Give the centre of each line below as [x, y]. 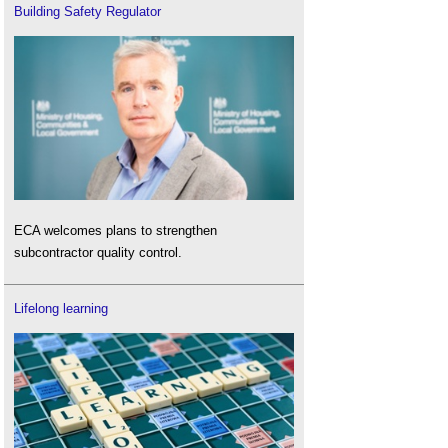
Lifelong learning [61, 308]
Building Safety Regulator [87, 12]
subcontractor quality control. [98, 253]
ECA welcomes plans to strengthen [115, 231]
